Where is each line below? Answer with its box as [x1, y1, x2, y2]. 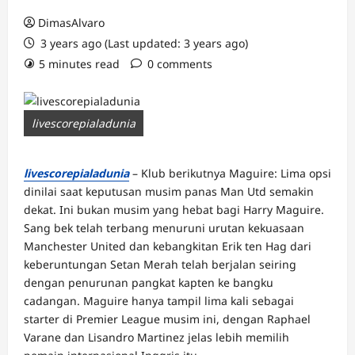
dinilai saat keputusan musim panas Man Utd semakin [24, 184, 314, 199]
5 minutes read [39, 56, 120, 71]
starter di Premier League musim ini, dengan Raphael [24, 311, 311, 326]
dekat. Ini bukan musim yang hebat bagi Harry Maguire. [24, 202, 324, 217]
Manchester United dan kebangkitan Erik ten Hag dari [24, 239, 311, 254]
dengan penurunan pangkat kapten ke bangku [24, 275, 273, 290]
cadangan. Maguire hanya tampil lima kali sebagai [24, 293, 294, 308]
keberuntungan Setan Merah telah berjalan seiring [24, 257, 296, 272]
